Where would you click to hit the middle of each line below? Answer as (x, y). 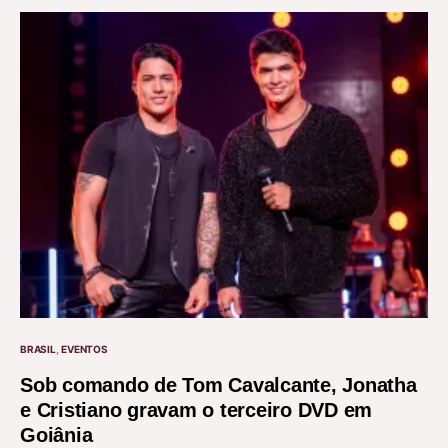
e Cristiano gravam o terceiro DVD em (196, 409)
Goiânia (56, 434)
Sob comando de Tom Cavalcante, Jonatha (218, 384)
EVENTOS (84, 348)
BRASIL (38, 348)
